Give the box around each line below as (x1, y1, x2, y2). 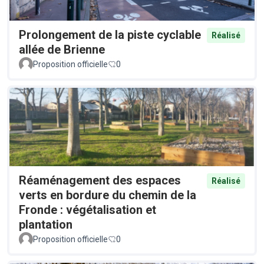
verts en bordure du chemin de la (19, 188, 196, 203)
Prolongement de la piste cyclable (19, 27, 201, 42)
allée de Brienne (19, 42, 105, 57)
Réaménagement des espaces (19, 173, 181, 188)
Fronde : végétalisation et (19, 203, 156, 217)
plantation (19, 217, 72, 232)
